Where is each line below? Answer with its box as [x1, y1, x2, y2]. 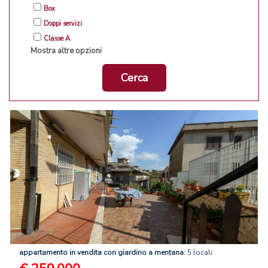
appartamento [19, 248, 68, 258]
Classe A [44, 34, 70, 44]
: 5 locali [184, 248, 212, 258]
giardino [118, 248, 147, 258]
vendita [77, 248, 102, 258]
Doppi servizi [44, 19, 82, 29]
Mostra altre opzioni [31, 45, 102, 57]
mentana [154, 248, 184, 258]
